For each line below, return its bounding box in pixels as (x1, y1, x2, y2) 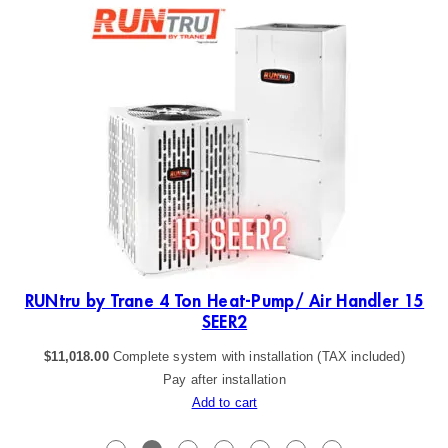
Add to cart (191, 395, 258, 411)
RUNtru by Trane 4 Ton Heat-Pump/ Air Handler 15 (24, 293, 425, 311)
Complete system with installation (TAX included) (112, 349, 405, 365)
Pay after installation (163, 372, 286, 388)
